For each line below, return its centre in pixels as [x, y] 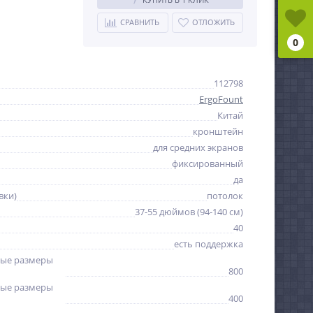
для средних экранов [198, 147]
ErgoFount [221, 99]
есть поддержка [209, 244]
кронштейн [218, 131]
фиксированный [208, 163]
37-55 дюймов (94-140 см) [189, 212]
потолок [225, 196]
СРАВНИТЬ [139, 22]
